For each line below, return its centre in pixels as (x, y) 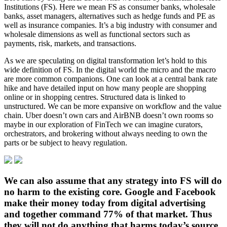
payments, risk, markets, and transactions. (70, 44)
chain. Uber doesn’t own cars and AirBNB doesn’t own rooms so (109, 116)
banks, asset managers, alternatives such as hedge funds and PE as (109, 16)
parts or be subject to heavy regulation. (66, 143)
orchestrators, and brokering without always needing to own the (106, 134)
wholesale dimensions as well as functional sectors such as (97, 34)
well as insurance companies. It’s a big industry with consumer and (110, 25)
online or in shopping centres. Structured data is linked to (95, 97)
